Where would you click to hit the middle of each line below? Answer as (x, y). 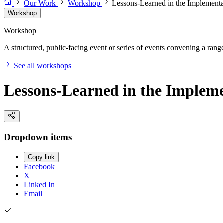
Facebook (39, 167)
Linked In (39, 185)
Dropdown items (38, 137)
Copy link (41, 157)
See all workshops (43, 66)
